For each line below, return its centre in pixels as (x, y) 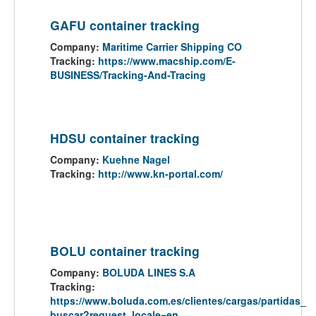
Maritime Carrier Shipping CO (172, 47)
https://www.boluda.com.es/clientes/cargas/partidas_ (178, 300)
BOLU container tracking (125, 251)
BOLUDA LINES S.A (149, 272)
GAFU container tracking (125, 25)
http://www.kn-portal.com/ (160, 174)
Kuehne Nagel (136, 159)
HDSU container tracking (125, 138)
